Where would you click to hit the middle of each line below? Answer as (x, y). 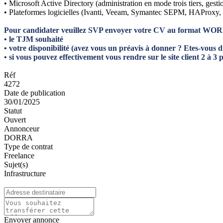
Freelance (19, 155)
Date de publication (35, 93)
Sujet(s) (16, 164)
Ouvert (15, 119)
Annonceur (22, 128)
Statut (13, 111)
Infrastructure (25, 173)
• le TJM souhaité (34, 39)
